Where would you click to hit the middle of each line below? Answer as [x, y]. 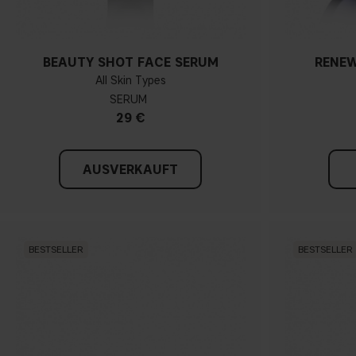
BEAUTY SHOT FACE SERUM [130, 62]
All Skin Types [130, 80]
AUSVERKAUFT [131, 169]
